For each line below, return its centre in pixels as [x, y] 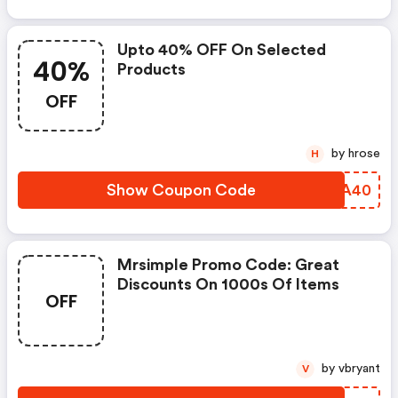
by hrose [364, 154]
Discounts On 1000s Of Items [228, 285]
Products [151, 70]
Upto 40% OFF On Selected [222, 50]
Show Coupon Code [181, 191]
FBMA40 [338, 191]
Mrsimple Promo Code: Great [228, 265]
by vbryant [359, 369]
